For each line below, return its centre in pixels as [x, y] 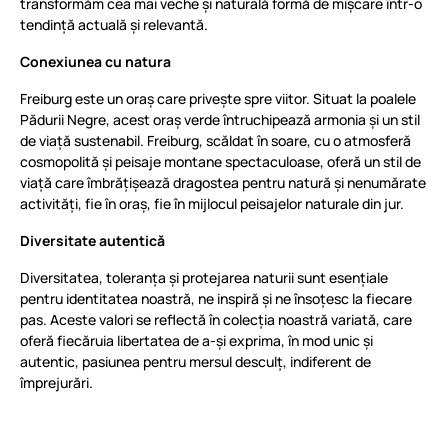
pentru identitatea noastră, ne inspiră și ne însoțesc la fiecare [216, 298]
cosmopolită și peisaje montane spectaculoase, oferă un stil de [220, 161]
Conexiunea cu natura [95, 61]
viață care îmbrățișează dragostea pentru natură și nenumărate [223, 182]
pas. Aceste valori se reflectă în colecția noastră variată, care [216, 319]
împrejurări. [56, 382]
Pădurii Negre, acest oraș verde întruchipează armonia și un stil [220, 119]
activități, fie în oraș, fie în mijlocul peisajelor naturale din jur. [212, 203]
